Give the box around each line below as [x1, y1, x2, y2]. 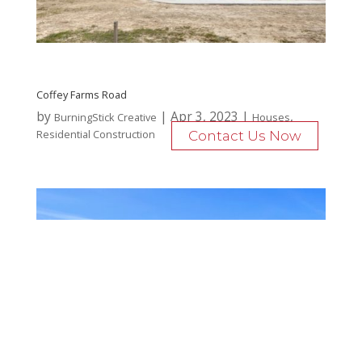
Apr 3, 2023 [170, 107, 238, 125]
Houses [251, 109, 290, 124]
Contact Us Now [188, 128, 302, 145]
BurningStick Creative [53, 109, 157, 124]
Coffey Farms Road [36, 86, 127, 102]
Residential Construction [36, 126, 155, 141]
